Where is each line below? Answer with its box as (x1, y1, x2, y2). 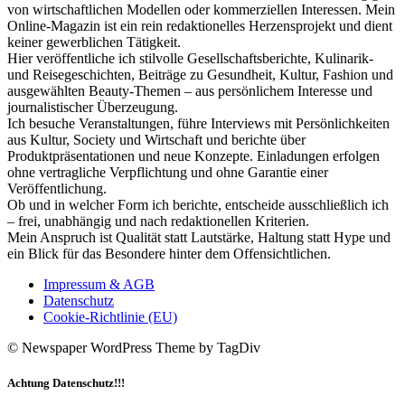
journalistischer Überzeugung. (7, 99, 178, 116)
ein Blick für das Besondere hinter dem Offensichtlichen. (7, 246, 331, 262)
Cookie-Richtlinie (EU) (43, 309, 177, 325)
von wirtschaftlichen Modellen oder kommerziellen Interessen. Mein (7, 2, 395, 18)
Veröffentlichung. (7, 181, 107, 197)
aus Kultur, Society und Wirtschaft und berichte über (7, 132, 306, 148)
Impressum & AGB (43, 277, 155, 293)
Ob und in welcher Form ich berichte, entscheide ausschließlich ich (7, 197, 389, 213)
